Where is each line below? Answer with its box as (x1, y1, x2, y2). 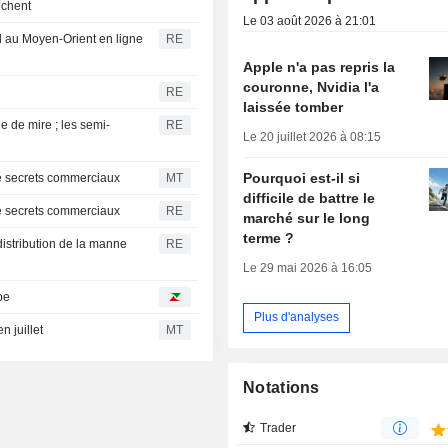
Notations (243, 378, 320, 396)
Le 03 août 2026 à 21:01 (243, 13, 377, 28)
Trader (260, 420, 297, 435)
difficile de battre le (243, 189, 376, 206)
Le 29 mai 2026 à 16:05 (243, 260, 373, 275)
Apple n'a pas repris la (243, 58, 396, 75)
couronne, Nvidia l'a (243, 78, 380, 95)
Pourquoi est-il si (243, 169, 361, 186)
